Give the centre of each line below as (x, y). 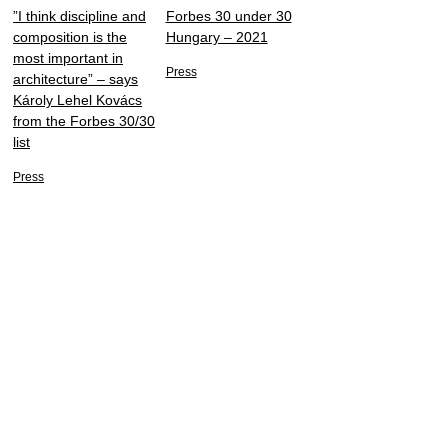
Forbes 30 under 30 (228, 16)
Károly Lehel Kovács (77, 100)
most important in (68, 58)
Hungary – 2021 (216, 37)
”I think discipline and (79, 16)
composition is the (70, 37)
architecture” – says (75, 79)
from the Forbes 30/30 (84, 121)
